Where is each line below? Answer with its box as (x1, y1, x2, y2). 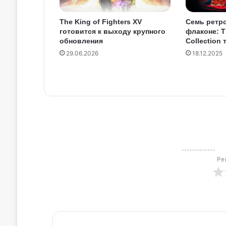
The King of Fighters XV (59, 17, 142, 26)
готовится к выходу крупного (59, 27, 165, 35)
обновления (59, 36, 103, 45)
